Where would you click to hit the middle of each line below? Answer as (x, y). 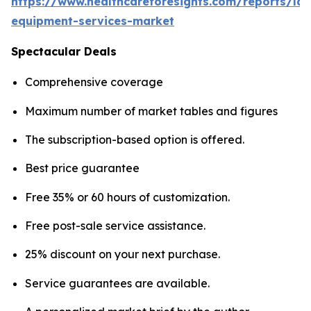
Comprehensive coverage (94, 82)
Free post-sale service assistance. (115, 225)
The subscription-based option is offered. (135, 139)
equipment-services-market (93, 21)
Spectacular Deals (64, 52)
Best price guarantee (82, 168)
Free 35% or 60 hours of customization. (127, 197)
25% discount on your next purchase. (123, 254)
